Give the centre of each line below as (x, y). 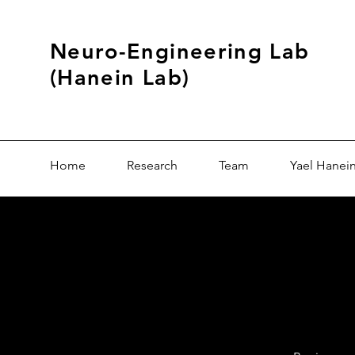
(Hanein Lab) (120, 77)
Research (152, 165)
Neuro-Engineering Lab (180, 51)
